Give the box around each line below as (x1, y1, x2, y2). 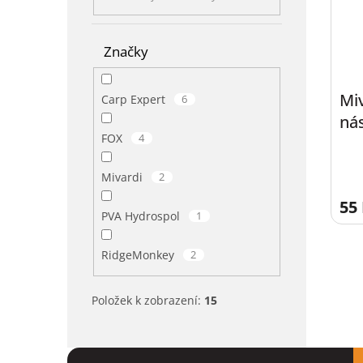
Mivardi (100, 169, 146, 186)
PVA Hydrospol (100, 208, 183, 224)
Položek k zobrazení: (92, 292, 204, 308)
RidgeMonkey (100, 247, 177, 263)
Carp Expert (100, 92, 169, 108)
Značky (104, 42, 148, 62)
